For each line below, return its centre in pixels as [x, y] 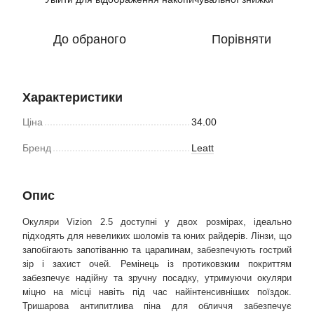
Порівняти [241, 39]
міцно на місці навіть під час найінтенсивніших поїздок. [157, 292]
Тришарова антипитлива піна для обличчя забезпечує [157, 306]
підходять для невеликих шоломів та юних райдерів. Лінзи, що [157, 236]
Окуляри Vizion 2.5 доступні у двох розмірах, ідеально [157, 222]
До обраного [90, 39]
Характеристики [73, 97]
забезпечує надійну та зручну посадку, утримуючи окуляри [157, 278]
